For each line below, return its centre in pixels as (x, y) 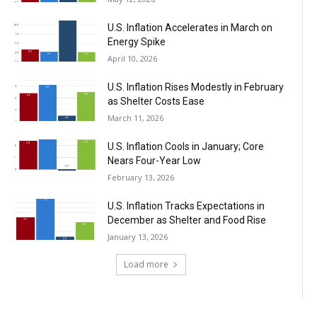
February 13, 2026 (141, 177)
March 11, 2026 (136, 117)
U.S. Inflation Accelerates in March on (190, 27)
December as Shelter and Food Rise (187, 220)
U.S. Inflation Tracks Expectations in (186, 206)
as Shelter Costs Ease (156, 101)
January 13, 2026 (138, 236)
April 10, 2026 (133, 58)
